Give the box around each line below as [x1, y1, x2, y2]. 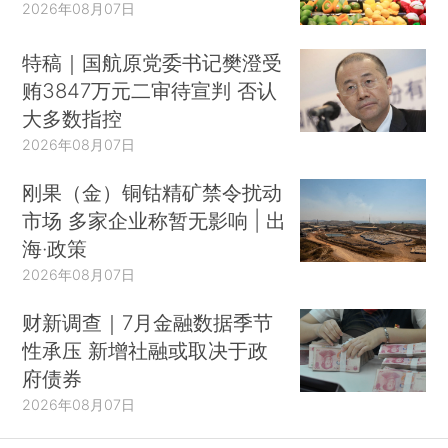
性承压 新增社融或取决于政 [22, 337, 269, 363]
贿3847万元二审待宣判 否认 [22, 77, 278, 103]
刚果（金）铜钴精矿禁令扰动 [22, 179, 283, 205]
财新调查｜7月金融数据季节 [22, 309, 274, 335]
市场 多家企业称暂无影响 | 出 [22, 207, 287, 233]
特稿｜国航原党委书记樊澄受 [22, 49, 283, 75]
